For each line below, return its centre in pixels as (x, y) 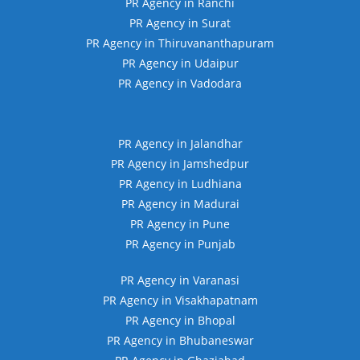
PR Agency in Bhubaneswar (180, 341)
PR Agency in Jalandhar (180, 144)
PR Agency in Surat (180, 23)
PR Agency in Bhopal (180, 321)
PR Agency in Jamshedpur (180, 164)
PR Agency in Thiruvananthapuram (180, 43)
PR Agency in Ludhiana (180, 184)
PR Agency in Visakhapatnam (180, 301)
